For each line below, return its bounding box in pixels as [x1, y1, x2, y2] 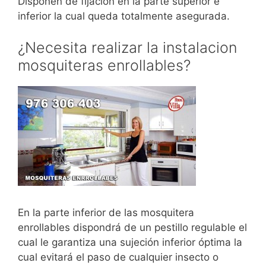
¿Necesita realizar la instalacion [18, 39, 237, 56]
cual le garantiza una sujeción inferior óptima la [18, 236, 242, 248]
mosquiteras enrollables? [18, 56, 191, 74]
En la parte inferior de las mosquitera [18, 206, 194, 218]
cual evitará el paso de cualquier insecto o [18, 251, 218, 263]
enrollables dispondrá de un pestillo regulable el [18, 221, 247, 233]
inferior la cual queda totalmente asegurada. [18, 9, 230, 22]
